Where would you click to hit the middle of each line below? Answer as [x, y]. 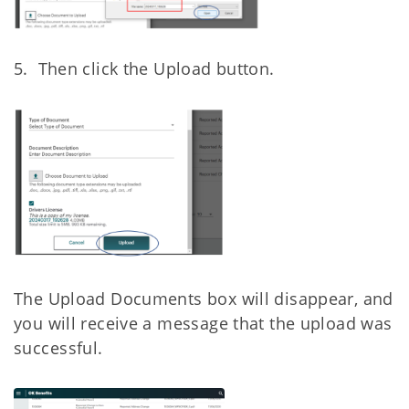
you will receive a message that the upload [188, 324]
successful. [61, 348]
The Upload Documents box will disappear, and [204, 299]
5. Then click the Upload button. [144, 69]
